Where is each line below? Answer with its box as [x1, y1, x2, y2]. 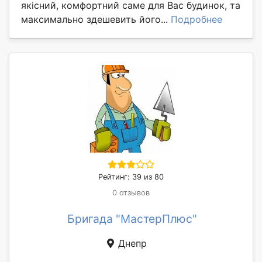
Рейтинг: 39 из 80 [98, 172, 164, 181]
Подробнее [171, 13, 222, 25]
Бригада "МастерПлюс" [67, 211, 197, 226]
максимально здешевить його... [21, 13, 171, 25]
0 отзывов [112, 188, 150, 197]
